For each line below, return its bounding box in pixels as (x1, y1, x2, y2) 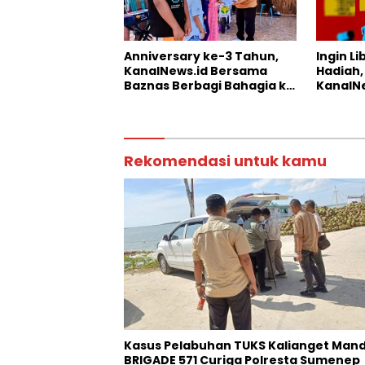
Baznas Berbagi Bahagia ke (124, 77, 294, 95)
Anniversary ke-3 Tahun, (124, 48, 279, 65)
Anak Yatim (124, 92, 195, 109)
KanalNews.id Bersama (124, 63, 267, 80)
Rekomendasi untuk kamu (124, 151, 327, 172)
